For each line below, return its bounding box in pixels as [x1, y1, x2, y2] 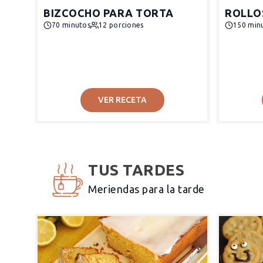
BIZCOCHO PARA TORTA [43, 7, 174, 19]
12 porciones [99, 21, 144, 29]
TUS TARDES [88, 161, 184, 178]
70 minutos [52, 21, 90, 29]
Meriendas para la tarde [88, 183, 205, 195]
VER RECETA [98, 95, 147, 104]
